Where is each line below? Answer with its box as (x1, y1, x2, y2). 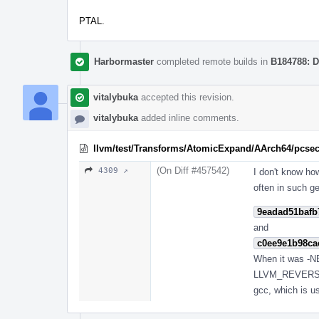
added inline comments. (138, 112, 239, 123)
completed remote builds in (154, 56, 271, 67)
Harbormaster (94, 56, 154, 67)
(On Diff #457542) (157, 164, 229, 176)
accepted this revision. (138, 91, 234, 103)
